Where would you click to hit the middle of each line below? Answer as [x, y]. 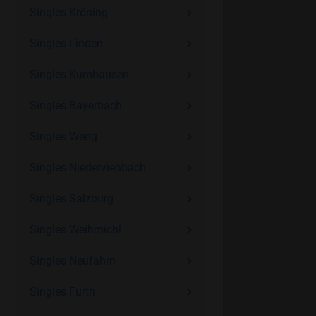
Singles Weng [63, 136]
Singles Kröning [68, 12]
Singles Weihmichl [75, 230]
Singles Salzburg [71, 199]
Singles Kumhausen [79, 74]
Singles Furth [62, 292]
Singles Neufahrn [72, 261]
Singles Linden [66, 43]
